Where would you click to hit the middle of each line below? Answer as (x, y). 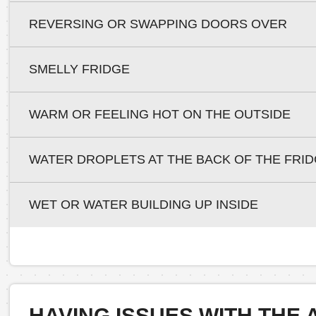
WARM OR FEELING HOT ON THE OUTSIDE (159, 114)
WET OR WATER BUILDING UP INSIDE (143, 204)
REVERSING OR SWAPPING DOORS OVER (158, 24)
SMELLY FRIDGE (79, 69)
